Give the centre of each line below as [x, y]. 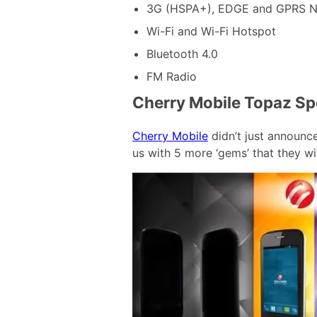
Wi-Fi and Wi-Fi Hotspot [211, 31]
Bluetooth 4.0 [182, 54]
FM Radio [172, 77]
